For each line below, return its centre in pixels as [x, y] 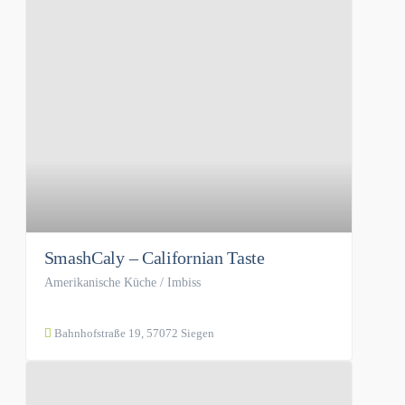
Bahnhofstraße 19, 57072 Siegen [132, 334]
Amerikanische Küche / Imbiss [122, 283]
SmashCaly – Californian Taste [154, 258]
